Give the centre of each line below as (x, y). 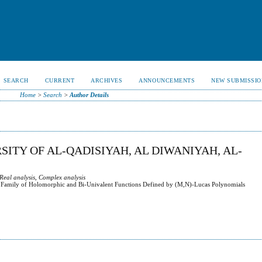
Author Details (89, 95)
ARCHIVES (107, 80)
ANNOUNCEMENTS (167, 80)
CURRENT (60, 80)
